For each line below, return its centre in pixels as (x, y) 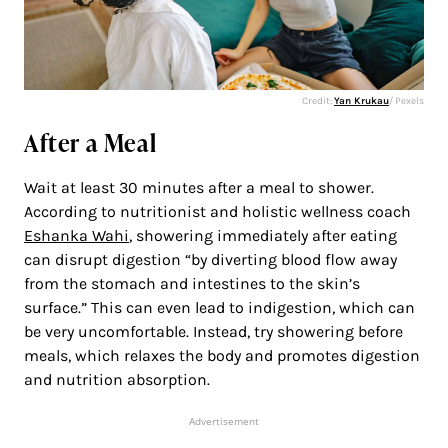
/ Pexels (406, 100)
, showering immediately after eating (263, 235)
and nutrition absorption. (117, 379)
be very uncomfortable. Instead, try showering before (213, 331)
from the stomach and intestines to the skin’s (192, 283)
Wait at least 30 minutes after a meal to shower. (199, 187)
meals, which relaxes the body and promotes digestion (222, 355)
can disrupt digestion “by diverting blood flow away (210, 259)
